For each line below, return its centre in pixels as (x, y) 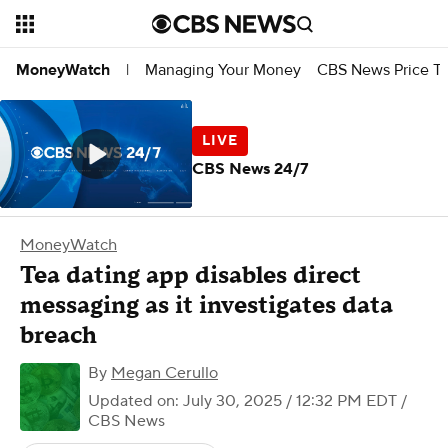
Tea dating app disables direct (190, 275)
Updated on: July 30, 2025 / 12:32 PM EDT (242, 401)
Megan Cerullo (164, 373)
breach (58, 335)
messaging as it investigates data (206, 305)
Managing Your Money (223, 69)
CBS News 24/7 (250, 168)
